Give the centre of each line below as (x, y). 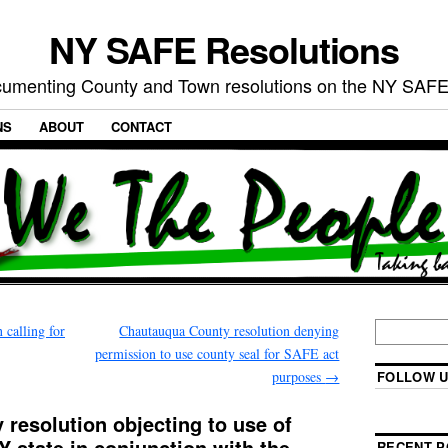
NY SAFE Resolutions (224, 49)
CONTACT (141, 127)
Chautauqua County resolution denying (229, 331)
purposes (299, 377)
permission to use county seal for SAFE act (217, 354)
